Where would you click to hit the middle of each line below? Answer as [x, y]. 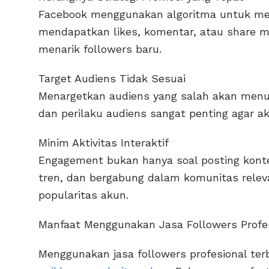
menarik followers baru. [100, 49]
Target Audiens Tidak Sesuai [112, 79]
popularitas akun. [83, 195]
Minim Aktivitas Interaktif [104, 143]
